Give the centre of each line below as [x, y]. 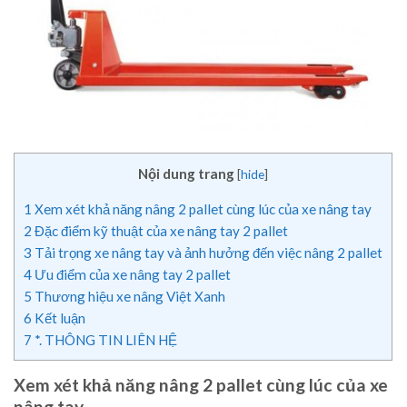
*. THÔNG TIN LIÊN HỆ [104, 339]
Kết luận [59, 318]
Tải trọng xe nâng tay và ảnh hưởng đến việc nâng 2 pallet [207, 252]
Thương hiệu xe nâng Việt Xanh [129, 296]
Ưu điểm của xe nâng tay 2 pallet [131, 274]
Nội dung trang [186, 173]
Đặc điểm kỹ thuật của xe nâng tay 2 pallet [160, 230]
